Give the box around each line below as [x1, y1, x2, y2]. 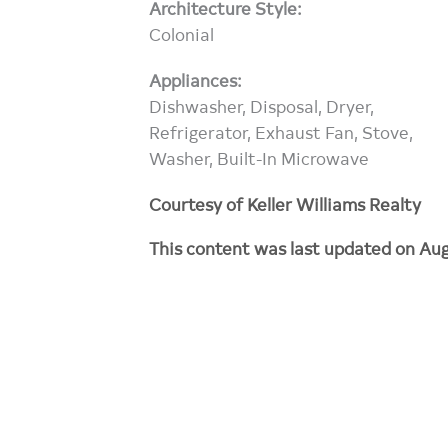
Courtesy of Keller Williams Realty [149, 190, 422, 216]
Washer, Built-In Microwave [149, 144, 370, 170]
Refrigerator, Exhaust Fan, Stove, [149, 118, 414, 144]
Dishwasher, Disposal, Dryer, [149, 92, 375, 118]
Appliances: [149, 66, 243, 92]
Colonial [149, 20, 215, 46]
